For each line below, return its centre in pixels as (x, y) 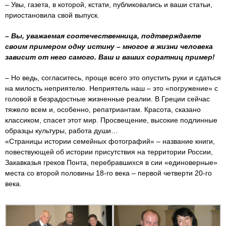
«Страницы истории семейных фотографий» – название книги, (110, 141)
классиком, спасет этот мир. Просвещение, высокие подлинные (111, 120)
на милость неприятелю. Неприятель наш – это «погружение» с (111, 88)
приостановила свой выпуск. (52, 15)
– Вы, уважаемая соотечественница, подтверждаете (103, 36)
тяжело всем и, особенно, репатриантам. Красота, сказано (103, 109)
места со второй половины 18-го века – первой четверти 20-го (108, 173)
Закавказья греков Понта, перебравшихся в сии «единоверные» (111, 162)
